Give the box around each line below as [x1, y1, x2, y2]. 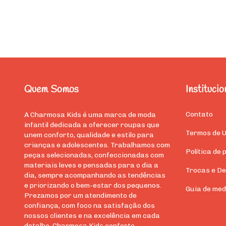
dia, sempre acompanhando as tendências [24, 171, 165, 180]
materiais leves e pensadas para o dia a [24, 160, 158, 169]
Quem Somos [24, 83, 79, 97]
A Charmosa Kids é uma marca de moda [24, 110, 156, 119]
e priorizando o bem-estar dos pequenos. [24, 181, 161, 190]
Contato [185, 109, 213, 119]
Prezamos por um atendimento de [24, 191, 137, 200]
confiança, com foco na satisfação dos [24, 201, 155, 210]
